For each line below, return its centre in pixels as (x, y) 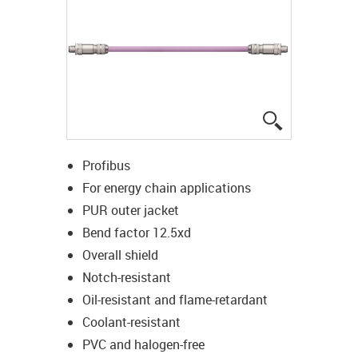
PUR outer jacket (130, 210)
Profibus (106, 165)
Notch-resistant (126, 277)
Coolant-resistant (131, 322)
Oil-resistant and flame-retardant (175, 299)
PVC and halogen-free (143, 344)
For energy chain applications (166, 187)
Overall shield (120, 255)
